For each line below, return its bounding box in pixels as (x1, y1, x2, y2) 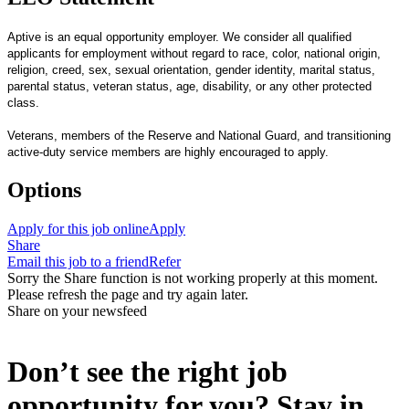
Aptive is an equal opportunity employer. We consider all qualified (7, 29, 351, 44)
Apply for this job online (7, 220, 149, 236)
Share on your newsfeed (7, 302, 147, 319)
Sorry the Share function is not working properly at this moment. (7, 269, 378, 286)
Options (7, 177, 81, 202)
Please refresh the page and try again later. (7, 286, 248, 302)
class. (7, 95, 39, 110)
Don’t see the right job (7, 355, 288, 389)
